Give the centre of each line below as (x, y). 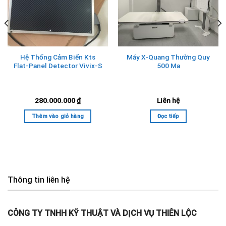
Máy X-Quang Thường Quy (168, 57)
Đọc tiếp (168, 116)
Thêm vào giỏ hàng (58, 116)
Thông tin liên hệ (39, 180)
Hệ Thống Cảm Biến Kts (58, 57)
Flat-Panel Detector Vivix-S (58, 65)
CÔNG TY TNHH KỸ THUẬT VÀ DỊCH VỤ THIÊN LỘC (102, 213)
